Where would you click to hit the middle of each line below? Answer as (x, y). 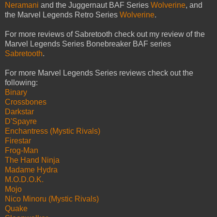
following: (22, 83)
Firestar (18, 141)
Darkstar (19, 112)
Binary (16, 93)
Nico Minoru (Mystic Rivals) (52, 199)
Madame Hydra (31, 170)
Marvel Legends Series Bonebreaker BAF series (88, 44)
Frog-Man (22, 151)
